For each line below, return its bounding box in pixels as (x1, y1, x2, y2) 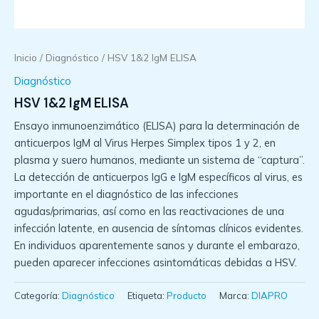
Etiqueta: (127, 290, 167, 302)
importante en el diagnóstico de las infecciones (14, 187, 239, 202)
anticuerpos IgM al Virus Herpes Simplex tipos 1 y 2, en (14, 136, 276, 150)
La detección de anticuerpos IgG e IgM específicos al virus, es (14, 170, 303, 184)
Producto (167, 290, 206, 302)
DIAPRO (251, 290, 288, 302)
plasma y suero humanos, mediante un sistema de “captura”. (14, 153, 305, 167)
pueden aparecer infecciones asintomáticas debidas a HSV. (14, 256, 297, 270)
